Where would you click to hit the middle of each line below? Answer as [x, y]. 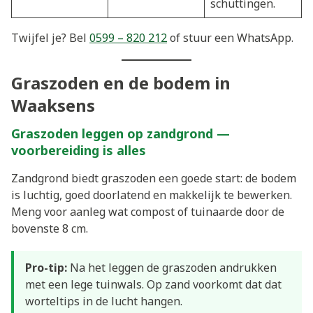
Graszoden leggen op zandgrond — [121, 134]
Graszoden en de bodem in [121, 83]
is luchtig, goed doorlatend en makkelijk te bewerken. [152, 195]
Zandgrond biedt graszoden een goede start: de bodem [154, 179]
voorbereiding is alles [79, 151]
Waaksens [53, 105]
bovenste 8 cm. [50, 229]
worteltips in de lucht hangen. [104, 301]
